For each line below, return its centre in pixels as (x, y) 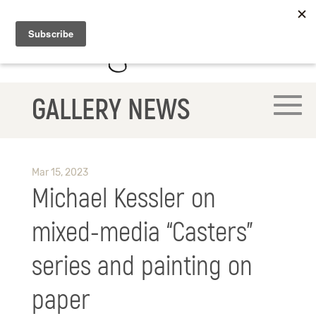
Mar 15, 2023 (60, 173)
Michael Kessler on (123, 199)
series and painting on (142, 267)
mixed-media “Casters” (142, 233)
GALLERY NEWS (111, 111)
